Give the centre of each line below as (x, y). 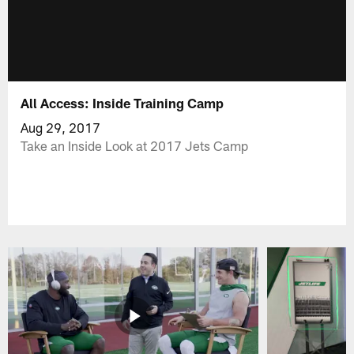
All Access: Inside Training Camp (122, 102)
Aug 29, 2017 (61, 127)
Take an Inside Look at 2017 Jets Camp (135, 145)
